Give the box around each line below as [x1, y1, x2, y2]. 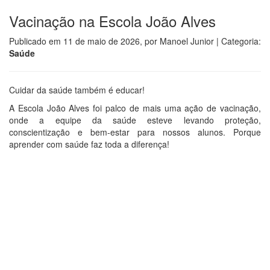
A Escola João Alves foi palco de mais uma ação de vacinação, [9, 102, 261, 114]
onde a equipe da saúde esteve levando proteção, [9, 114, 261, 126]
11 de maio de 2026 [63, 35, 140, 47]
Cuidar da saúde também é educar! [9, 84, 145, 96]
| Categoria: [216, 35, 261, 47]
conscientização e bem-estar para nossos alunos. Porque [9, 126, 261, 138]
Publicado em [9, 35, 63, 47]
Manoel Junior [160, 35, 216, 47]
